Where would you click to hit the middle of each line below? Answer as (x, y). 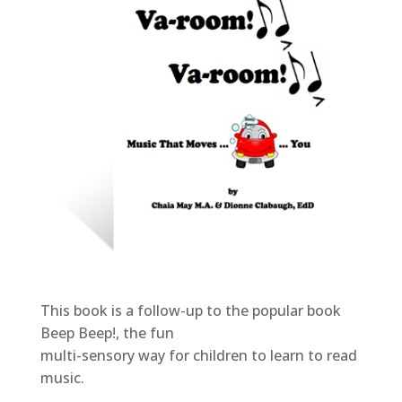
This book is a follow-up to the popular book (190, 311)
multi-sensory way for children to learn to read (198, 356)
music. (62, 378)
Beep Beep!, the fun (107, 333)
